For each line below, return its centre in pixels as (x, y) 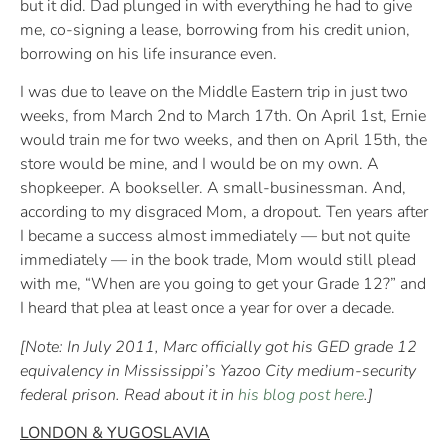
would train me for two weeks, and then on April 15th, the (223, 140)
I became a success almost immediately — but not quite (215, 236)
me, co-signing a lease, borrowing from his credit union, (215, 29)
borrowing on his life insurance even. (148, 53)
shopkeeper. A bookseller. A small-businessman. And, (213, 188)
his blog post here (301, 394)
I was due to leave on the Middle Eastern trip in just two (214, 92)
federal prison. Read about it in (129, 394)
